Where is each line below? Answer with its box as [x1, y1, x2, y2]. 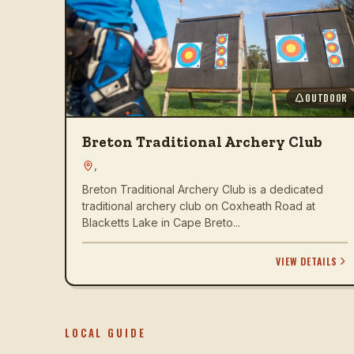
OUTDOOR [305, 92, 348, 104]
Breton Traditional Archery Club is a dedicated [82, 183, 323, 196]
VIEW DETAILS [276, 254, 337, 268]
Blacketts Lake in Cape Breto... [82, 216, 240, 229]
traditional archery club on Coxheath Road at [82, 199, 315, 213]
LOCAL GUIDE [65, 324, 146, 341]
